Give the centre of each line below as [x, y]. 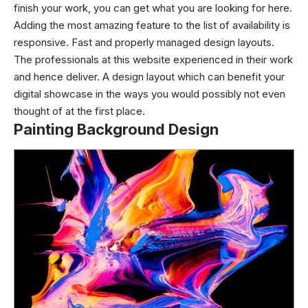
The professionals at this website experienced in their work [153, 59]
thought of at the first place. [79, 111]
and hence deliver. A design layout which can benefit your [149, 76]
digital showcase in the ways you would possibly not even [150, 93]
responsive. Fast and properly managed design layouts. [144, 42]
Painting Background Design [116, 129]
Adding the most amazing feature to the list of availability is [152, 25]
